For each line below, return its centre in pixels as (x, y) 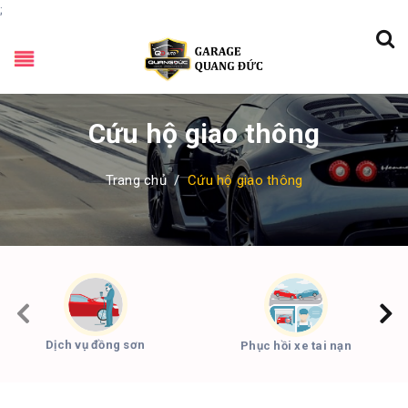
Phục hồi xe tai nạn (296, 345)
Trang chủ (136, 180)
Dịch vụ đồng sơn (95, 345)
